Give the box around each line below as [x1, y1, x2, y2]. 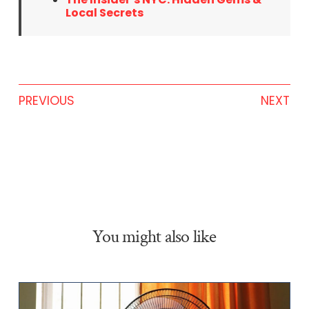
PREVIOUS [18, 92, 74, 110]
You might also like [92, 226, 217, 249]
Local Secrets [65, 5, 143, 21]
